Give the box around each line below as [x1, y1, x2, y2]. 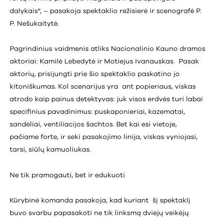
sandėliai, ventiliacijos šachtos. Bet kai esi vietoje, [10, 121, 177, 128]
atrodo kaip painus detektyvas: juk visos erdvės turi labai [10, 96, 203, 103]
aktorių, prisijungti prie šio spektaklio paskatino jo [10, 71, 180, 78]
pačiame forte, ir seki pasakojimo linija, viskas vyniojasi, [10, 134, 198, 141]
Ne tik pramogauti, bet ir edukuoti [10, 171, 125, 179]
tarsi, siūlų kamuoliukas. [10, 146, 93, 154]
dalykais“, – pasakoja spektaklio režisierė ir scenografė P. [10, 8, 201, 15]
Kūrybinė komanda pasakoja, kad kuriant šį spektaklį [10, 197, 190, 204]
